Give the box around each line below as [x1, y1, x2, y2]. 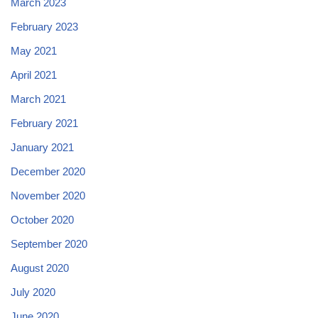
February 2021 [11, 117, 78, 129]
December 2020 [11, 165, 85, 177]
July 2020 [11, 286, 55, 298]
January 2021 [11, 141, 74, 153]
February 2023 [11, 21, 78, 33]
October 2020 [11, 214, 74, 226]
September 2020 [11, 238, 87, 250]
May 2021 [11, 45, 57, 57]
